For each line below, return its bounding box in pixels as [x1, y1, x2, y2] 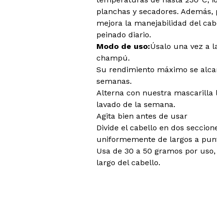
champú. [96, 53, 130, 62]
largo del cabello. [96, 158, 160, 167]
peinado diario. [96, 30, 151, 39]
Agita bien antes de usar [96, 111, 187, 121]
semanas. [96, 77, 132, 86]
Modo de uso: [96, 42, 150, 51]
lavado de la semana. [96, 100, 175, 109]
